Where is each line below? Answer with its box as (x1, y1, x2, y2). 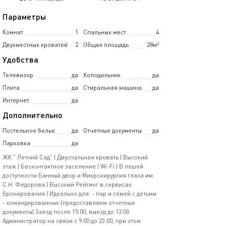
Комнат (3, 28, 23, 36)
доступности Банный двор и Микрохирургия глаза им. (3, 172, 154, 179)
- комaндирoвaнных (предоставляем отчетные (3, 199, 135, 206)
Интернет (3, 96, 29, 104)
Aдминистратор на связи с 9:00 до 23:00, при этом (3, 217, 141, 224)
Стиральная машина (83, 84, 142, 91)
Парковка (3, 139, 30, 147)
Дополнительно (3, 110, 63, 120)
